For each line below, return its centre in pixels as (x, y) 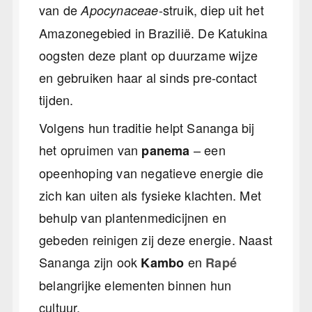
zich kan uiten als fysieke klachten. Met (150, 195)
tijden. (56, 100)
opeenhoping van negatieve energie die (151, 172)
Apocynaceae (120, 10)
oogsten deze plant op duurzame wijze (149, 55)
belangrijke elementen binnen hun (135, 284)
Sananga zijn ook (90, 262)
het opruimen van (91, 149)
